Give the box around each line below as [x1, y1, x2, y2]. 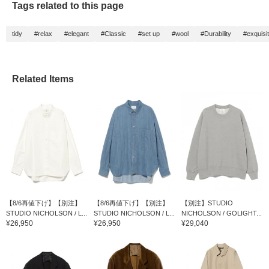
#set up [138, 30, 160, 38]
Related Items [12, 74, 74, 85]
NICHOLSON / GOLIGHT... [181, 209, 262, 217]
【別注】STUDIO [181, 199, 233, 207]
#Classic [101, 30, 126, 38]
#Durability [201, 30, 231, 38]
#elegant [64, 30, 89, 38]
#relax [34, 30, 52, 38]
